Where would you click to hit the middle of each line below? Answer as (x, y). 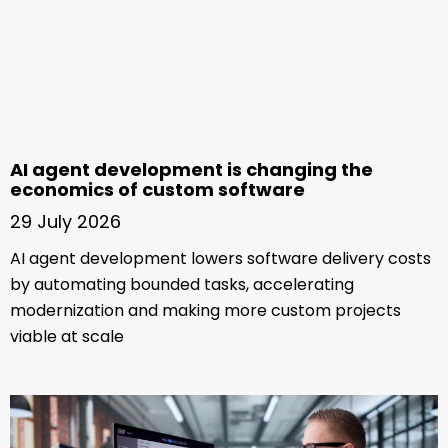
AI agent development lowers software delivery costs (220, 258)
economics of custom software (157, 189)
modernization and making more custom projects (205, 310)
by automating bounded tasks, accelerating (182, 284)
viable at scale (67, 336)
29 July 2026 (65, 221)
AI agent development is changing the (191, 169)
